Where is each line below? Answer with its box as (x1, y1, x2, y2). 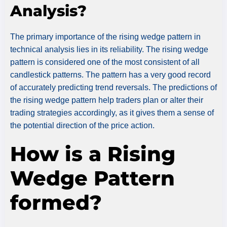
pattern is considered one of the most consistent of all (10, 57, 200, 66)
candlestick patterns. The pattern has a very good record (10, 70, 211, 79)
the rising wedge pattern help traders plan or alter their (10, 95, 203, 104)
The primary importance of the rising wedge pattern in (10, 32, 201, 41)
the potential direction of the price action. (10, 121, 155, 130)
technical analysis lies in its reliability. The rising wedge (10, 45, 208, 54)
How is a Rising (10, 141, 175, 166)
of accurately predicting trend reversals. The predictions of (10, 83, 217, 92)
